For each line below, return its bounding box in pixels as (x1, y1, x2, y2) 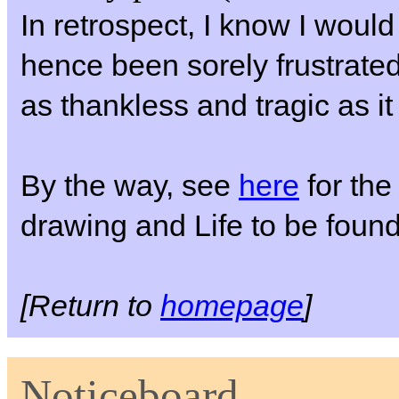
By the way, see (20, 168, 239, 203)
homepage (160, 289, 304, 323)
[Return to (20, 289, 160, 323)
